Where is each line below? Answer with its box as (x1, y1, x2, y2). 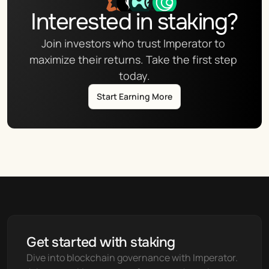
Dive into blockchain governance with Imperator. (26, 251, 238, 264)
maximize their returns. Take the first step (29, 52, 237, 67)
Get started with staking (26, 234, 175, 251)
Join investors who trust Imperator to (41, 36, 225, 50)
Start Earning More (97, 91, 172, 102)
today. (119, 68, 150, 83)
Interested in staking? (31, 7, 238, 37)
